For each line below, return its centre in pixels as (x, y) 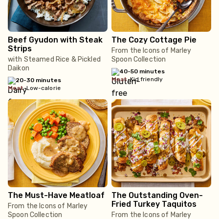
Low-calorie (43, 88)
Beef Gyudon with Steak (55, 40)
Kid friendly (146, 79)
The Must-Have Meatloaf (56, 195)
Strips (20, 49)
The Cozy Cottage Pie (154, 40)
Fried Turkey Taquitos (154, 204)
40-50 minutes (142, 71)
